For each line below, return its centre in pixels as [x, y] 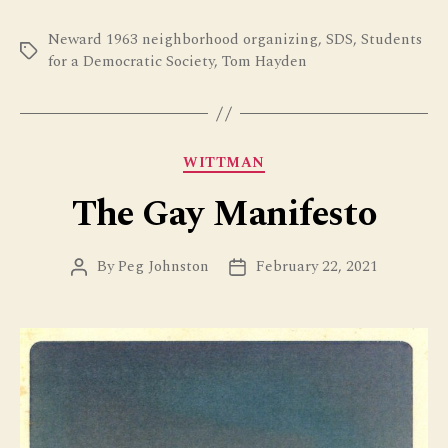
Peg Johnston [163, 266]
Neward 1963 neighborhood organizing [183, 40]
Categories [267, 159]
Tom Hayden [264, 62]
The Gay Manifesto [224, 214]
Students [391, 40]
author [100, 289]
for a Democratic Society [131, 62]
